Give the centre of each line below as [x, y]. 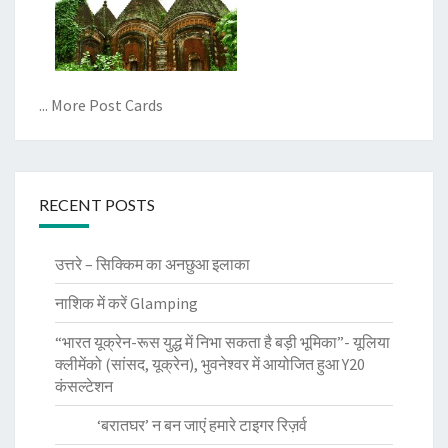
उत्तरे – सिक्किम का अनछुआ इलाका [154, 263]
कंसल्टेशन [84, 385]
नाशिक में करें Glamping [126, 302]
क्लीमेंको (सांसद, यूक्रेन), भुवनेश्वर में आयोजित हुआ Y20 [210, 363]
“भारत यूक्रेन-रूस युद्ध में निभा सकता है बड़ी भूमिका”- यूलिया [222, 341]
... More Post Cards [101, 104]
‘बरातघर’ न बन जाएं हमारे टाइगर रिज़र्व [182, 424]
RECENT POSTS [97, 204]
